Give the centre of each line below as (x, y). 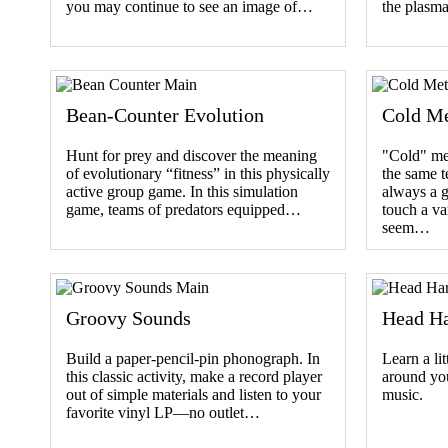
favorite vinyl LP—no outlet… (163, 412)
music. (402, 394)
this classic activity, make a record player (194, 376)
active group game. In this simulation (182, 191)
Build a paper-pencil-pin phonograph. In (193, 358)
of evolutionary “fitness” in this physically (198, 173)
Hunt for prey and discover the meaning (191, 155)
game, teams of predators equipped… (183, 209)
